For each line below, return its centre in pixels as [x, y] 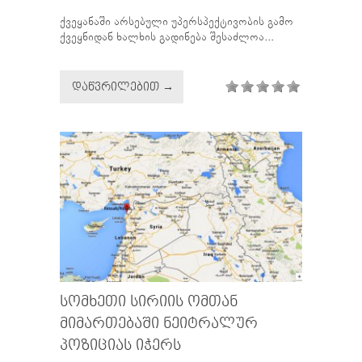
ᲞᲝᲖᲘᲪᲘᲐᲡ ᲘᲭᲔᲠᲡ [120, 346]
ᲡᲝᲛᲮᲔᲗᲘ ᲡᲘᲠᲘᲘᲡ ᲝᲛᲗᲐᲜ [149, 302]
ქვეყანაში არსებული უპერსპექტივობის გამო [177, 22]
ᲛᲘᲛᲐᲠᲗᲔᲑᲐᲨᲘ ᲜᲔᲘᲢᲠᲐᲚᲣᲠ [159, 324]
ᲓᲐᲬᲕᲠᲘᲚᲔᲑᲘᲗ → [123, 87]
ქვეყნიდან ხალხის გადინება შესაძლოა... [167, 38]
